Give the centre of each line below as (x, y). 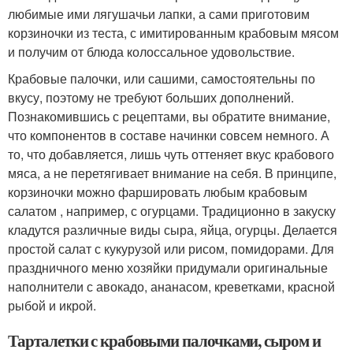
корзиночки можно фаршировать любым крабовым (158, 192)
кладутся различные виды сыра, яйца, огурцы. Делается (173, 230)
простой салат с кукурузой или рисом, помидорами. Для (171, 249)
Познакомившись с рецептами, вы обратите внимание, (169, 116)
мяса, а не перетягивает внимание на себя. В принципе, (172, 173)
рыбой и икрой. (52, 305)
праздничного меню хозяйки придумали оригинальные (168, 268)
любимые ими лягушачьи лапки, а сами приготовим (159, 14)
